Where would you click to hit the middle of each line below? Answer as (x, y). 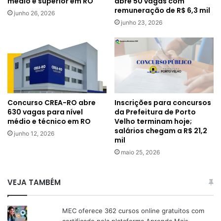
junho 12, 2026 (34, 133)
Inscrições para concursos (163, 102)
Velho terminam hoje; (153, 121)
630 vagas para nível (45, 112)
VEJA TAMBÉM (34, 182)
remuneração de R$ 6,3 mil (162, 10)
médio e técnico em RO (49, 121)
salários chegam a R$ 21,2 (161, 130)
